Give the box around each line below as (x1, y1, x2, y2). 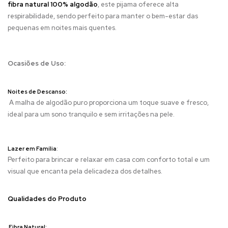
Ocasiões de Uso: (8, 59, 67, 68)
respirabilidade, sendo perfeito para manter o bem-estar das (8, 11, 198, 20)
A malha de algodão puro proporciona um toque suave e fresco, (8, 98, 209, 107)
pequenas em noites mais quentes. (8, 23, 118, 32)
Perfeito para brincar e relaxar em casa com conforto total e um (8, 155, 210, 164)
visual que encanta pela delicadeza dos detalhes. (8, 166, 164, 176)
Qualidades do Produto (8, 194, 87, 203)
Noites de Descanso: (8, 88, 67, 95)
